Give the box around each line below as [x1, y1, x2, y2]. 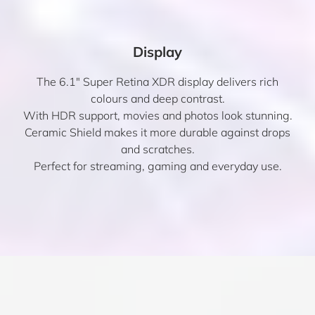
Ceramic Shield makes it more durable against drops [25, 125, 290, 139]
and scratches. [120, 142, 195, 156]
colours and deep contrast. [90, 91, 225, 105]
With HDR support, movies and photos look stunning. [22, 108, 292, 122]
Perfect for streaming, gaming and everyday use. [33, 159, 282, 173]
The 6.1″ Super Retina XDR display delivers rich [37, 75, 278, 89]
